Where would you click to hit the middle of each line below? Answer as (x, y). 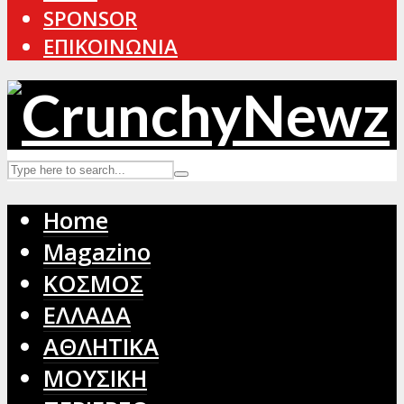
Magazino (97, 252)
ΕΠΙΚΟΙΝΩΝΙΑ (110, 46)
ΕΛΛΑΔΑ (87, 315)
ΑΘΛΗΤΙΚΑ (101, 346)
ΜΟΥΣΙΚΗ (95, 378)
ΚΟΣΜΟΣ (93, 283)
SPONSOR (90, 18)
